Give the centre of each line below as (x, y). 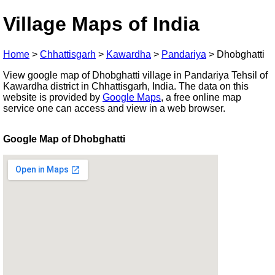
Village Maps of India (101, 24)
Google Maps (132, 97)
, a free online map (201, 97)
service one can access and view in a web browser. (114, 108)
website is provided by (53, 97)
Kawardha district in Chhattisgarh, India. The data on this (126, 86)
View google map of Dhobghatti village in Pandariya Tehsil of (135, 75)
